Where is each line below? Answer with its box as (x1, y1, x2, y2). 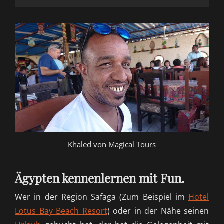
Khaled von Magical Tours (68, 139, 156, 150)
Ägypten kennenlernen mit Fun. (15, 170, 184, 186)
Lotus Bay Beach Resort (15, 205, 107, 217)
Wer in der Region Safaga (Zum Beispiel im (15, 191, 188, 203)
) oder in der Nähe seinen (107, 205, 209, 217)
